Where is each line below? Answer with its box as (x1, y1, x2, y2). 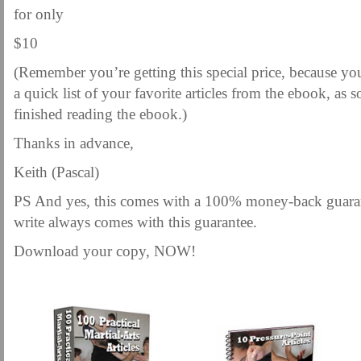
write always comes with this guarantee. (14, 214, 257, 230)
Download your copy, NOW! (14, 243, 196, 259)
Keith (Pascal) (14, 164, 99, 180)
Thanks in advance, (14, 135, 134, 151)
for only (14, 6, 64, 23)
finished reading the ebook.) (14, 106, 187, 122)
